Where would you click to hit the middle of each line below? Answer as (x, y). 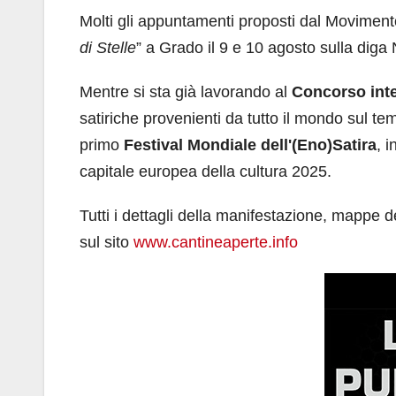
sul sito (107, 242)
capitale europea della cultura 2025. (206, 171)
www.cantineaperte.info (216, 242)
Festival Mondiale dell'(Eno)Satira (250, 145)
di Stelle (108, 47)
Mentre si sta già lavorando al (186, 91)
